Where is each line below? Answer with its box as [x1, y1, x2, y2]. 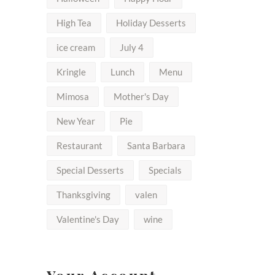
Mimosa [56, 91, 89, 102]
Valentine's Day [56, 214, 119, 225]
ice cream [56, 42, 95, 53]
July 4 [120, 42, 144, 53]
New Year [56, 115, 95, 126]
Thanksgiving [56, 189, 110, 200]
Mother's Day [114, 91, 169, 102]
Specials [149, 165, 182, 176]
